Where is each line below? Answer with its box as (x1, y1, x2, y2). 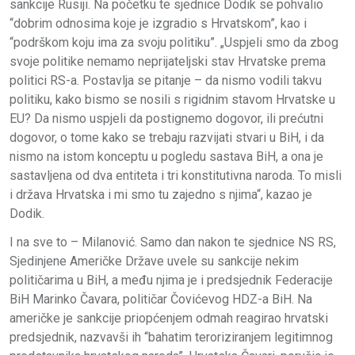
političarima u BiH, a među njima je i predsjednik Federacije (10, 272, 333, 288)
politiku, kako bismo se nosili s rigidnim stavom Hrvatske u (10, 91, 335, 107)
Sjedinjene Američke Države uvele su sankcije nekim (10, 253, 299, 269)
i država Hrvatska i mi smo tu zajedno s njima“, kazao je (10, 186, 312, 202)
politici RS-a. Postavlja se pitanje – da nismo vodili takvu (10, 72, 322, 88)
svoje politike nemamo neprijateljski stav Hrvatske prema (10, 53, 326, 69)
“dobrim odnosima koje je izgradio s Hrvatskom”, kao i (10, 15, 307, 31)
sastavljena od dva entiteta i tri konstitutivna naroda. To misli (10, 167, 342, 183)
